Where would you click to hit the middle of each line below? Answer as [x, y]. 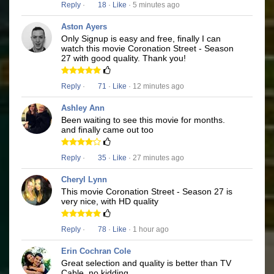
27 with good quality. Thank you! [124, 58]
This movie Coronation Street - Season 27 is [147, 192]
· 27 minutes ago [155, 158]
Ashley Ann [83, 108]
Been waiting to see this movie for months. [143, 120]
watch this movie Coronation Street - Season [147, 49]
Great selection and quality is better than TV [146, 263]
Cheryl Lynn [84, 180]
